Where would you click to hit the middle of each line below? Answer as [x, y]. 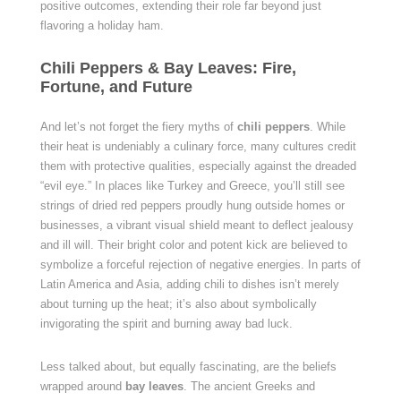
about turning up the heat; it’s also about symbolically [178, 304]
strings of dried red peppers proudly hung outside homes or [192, 205]
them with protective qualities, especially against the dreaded [198, 166]
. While [327, 127]
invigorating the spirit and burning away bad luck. [166, 324]
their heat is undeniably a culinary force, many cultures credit [198, 146]
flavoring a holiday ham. [102, 26]
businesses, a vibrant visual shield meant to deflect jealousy [196, 225]
